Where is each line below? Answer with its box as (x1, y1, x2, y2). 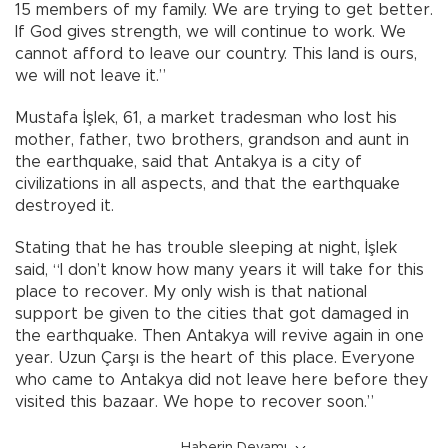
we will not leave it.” (15, 68, 166, 85)
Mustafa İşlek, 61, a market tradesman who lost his (15, 110, 397, 127)
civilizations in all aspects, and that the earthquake (15, 176, 400, 193)
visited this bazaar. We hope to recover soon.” (15, 394, 374, 411)
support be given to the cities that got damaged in (15, 306, 409, 323)
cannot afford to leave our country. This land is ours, (15, 46, 417, 63)
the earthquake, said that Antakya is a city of (15, 154, 362, 171)
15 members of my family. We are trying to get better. (15, 2, 433, 19)
